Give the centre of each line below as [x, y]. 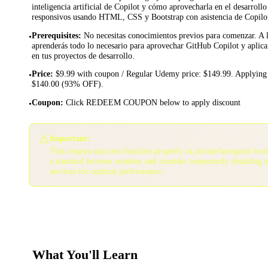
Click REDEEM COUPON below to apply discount [153, 102]
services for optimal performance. [107, 171]
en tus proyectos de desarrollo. [83, 55]
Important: [70, 138]
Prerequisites [55, 35]
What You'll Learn [85, 255]
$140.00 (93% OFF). [68, 84]
